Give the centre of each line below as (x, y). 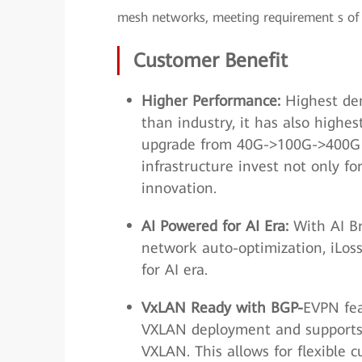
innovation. (179, 187)
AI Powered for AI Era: (215, 225)
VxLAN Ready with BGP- (222, 307)
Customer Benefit (210, 60)
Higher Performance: (213, 100)
